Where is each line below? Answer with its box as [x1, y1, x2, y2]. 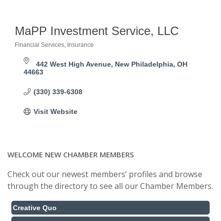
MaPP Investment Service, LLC [15, 24, 179, 37]
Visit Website [33, 108, 77, 115]
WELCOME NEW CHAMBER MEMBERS [7, 149, 134, 159]
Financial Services [15, 41, 64, 48]
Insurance [67, 41, 94, 48]
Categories [14, 45, 52, 56]
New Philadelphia [114, 60, 173, 68]
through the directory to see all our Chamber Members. [7, 181, 213, 191]
